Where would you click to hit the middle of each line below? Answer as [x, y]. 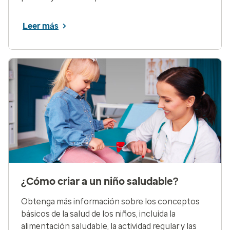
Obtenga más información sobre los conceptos [110, 201]
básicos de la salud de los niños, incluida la [98, 214]
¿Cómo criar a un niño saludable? [100, 181]
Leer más [41, 26]
